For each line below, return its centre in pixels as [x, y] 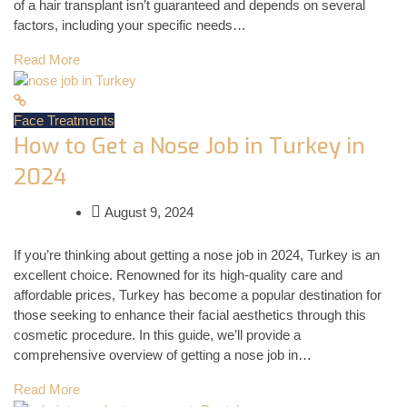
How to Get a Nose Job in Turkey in [189, 147]
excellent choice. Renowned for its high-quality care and [178, 274]
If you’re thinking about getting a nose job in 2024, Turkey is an [197, 254]
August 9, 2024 [147, 213]
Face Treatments [64, 121]
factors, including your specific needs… [130, 25]
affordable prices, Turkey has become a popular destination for [198, 294]
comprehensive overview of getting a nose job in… [163, 354]
